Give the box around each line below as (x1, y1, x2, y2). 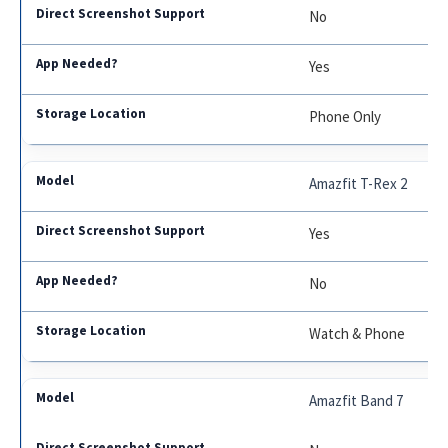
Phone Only (309, 107, 382, 127)
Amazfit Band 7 (309, 391, 404, 411)
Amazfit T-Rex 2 (309, 174, 408, 194)
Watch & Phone (309, 324, 406, 344)
